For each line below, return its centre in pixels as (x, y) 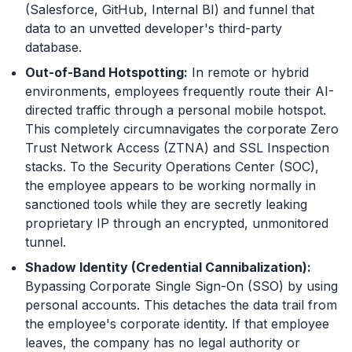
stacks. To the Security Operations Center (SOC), (172, 166)
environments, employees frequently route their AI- (180, 91)
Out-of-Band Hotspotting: (106, 72)
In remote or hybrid (248, 72)
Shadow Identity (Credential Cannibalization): (168, 267)
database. (53, 47)
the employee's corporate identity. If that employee (177, 323)
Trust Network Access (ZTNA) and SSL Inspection (177, 147)
